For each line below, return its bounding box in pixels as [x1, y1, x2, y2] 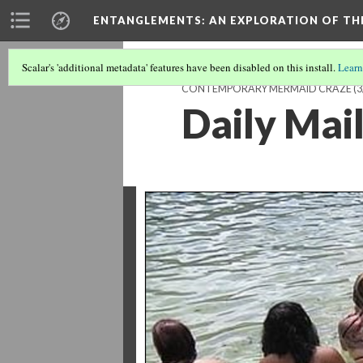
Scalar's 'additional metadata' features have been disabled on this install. [22, 60, 338, 75]
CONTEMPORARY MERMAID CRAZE [181, 83, 352, 95]
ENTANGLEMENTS [93, 14, 202, 27]
